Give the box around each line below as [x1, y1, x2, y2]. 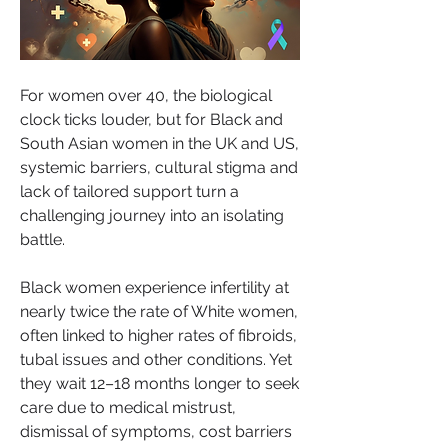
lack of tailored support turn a [20, 181, 239, 201]
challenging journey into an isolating [20, 205, 284, 225]
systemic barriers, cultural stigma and [20, 157, 298, 177]
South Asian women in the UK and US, [20, 133, 299, 153]
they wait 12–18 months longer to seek [20, 373, 299, 393]
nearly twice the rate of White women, [20, 301, 298, 321]
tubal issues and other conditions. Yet [20, 349, 292, 369]
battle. [20, 229, 65, 249]
